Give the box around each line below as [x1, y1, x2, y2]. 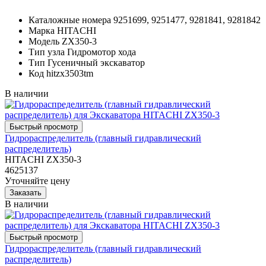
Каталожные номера [28, 14, 111, 25]
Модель [28, 36, 59, 46]
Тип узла [28, 46, 65, 57]
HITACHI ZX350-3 [5, 154, 81, 164]
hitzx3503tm [46, 68, 93, 78]
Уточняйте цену [5, 175, 70, 186]
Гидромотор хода [67, 46, 136, 57]
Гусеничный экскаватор [47, 57, 145, 68]
